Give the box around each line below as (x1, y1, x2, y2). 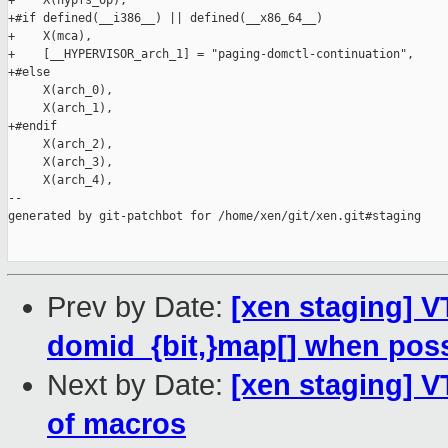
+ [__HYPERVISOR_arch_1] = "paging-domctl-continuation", (8, 47, 414, 62)
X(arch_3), (8, 155, 113, 170)
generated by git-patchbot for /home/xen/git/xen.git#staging (8, 209, 421, 224)
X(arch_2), (8, 137, 113, 152)
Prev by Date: (47, 291, 231, 324)
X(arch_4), (8, 173, 113, 188)
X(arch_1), (8, 101, 113, 116)
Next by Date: (47, 369, 231, 402)
